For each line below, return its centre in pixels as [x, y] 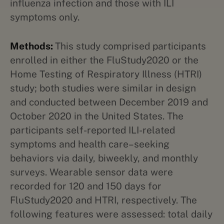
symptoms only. [45, 17]
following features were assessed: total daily [111, 214]
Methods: [32, 46]
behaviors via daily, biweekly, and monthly [104, 158]
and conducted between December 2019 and [109, 102]
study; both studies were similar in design [103, 88]
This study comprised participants [130, 46]
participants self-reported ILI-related [92, 130]
